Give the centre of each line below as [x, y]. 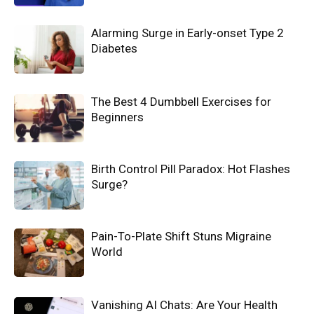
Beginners [117, 117]
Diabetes [114, 48]
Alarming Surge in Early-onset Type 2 [187, 33]
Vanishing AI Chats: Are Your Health [184, 305]
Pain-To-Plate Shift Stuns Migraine [181, 236]
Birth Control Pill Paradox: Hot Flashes [191, 169]
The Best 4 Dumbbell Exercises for [181, 101]
